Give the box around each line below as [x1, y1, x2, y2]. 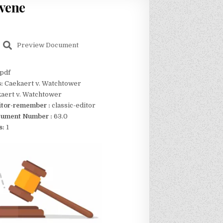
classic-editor [50, 102, 96, 110]
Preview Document [16, 41, 79, 49]
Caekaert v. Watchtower [4, 80, 81, 88]
